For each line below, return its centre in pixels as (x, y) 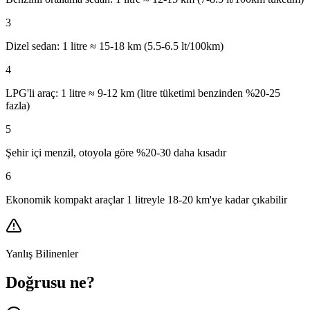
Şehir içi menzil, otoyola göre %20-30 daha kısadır (116, 152)
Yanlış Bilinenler (42, 253)
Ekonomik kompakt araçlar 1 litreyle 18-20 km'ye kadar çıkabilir (146, 199)
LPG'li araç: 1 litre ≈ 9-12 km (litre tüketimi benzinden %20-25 (143, 93)
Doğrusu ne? (50, 283)
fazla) (18, 105)
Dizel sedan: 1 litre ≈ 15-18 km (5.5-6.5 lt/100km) (115, 46)
